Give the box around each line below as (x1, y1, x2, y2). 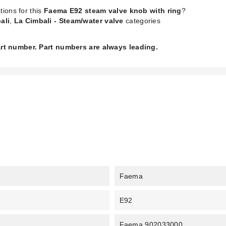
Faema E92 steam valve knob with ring (43, 7, 182, 15)
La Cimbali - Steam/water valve (14, 17, 124, 25)
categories (123, 17, 161, 25)
